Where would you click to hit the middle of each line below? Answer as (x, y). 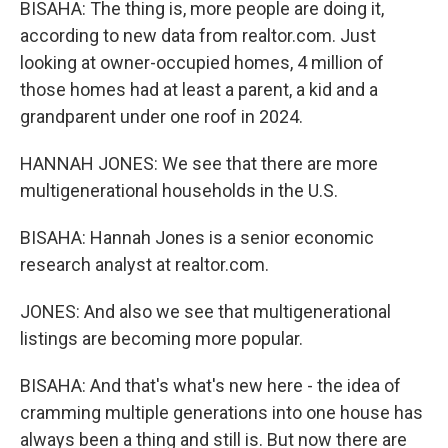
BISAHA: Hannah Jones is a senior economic (197, 237)
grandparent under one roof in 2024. (161, 116)
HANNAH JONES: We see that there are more (199, 163)
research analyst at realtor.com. (144, 264)
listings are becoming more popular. (161, 338)
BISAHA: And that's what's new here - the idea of (210, 385)
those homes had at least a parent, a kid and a (199, 89)
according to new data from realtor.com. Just (198, 35)
